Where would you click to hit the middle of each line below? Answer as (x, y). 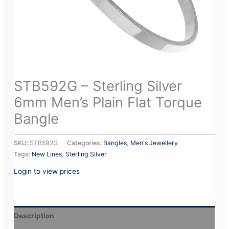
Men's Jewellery (154, 143)
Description (34, 215)
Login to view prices (47, 171)
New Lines (47, 154)
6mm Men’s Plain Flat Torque (108, 102)
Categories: (85, 143)
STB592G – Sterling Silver (98, 86)
